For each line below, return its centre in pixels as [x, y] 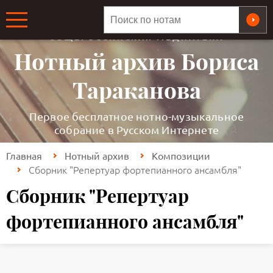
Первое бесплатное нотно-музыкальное [136, 116]
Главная [24, 156]
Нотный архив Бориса [136, 62]
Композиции [181, 156]
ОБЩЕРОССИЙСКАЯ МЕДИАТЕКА [136, 37]
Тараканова [136, 91]
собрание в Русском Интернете [136, 130]
